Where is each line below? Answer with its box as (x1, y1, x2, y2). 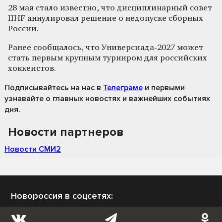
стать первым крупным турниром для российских (8, 54, 207, 62)
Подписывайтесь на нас (4, 82, 95, 93)
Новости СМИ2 (4, 144, 61, 154)
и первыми (143, 82, 185, 93)
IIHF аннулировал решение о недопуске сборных (8, 14, 203, 23)
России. (8, 24, 39, 33)
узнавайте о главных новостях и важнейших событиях (4, 93, 210, 104)
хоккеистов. (8, 64, 56, 73)
